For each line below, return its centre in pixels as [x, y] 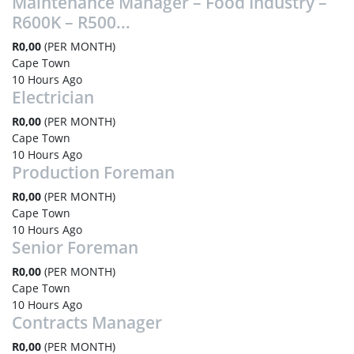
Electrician [53, 97]
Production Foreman [93, 172]
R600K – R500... [71, 22]
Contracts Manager [87, 322]
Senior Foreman [75, 247]
